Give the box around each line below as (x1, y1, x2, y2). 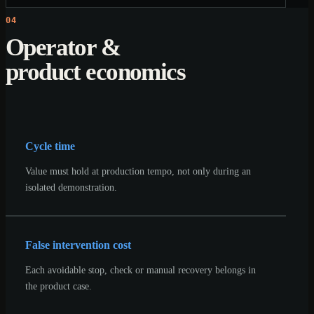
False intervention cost (25, 238, 131, 251)
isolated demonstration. (25, 181, 117, 193)
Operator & (6, 33, 121, 61)
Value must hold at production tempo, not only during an (25, 165, 251, 177)
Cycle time (25, 139, 75, 152)
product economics (6, 57, 186, 86)
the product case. (25, 280, 92, 292)
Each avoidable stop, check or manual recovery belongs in (25, 264, 256, 275)
